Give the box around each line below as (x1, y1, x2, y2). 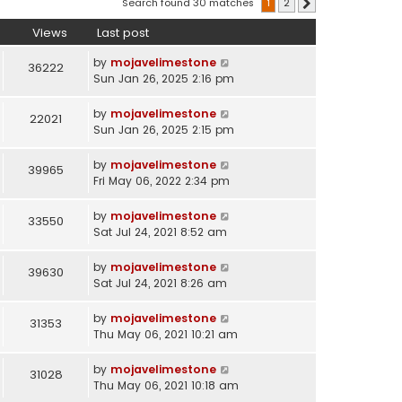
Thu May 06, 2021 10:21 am (93, 326, 238, 342)
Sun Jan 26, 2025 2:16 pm (93, 70, 234, 86)
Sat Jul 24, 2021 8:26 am (93, 275, 227, 291)
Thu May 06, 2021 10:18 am (93, 377, 239, 393)
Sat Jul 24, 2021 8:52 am (93, 223, 227, 240)
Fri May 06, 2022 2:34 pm (93, 172, 230, 188)
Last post (97, 23, 149, 41)
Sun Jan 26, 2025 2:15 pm (93, 121, 234, 137)
